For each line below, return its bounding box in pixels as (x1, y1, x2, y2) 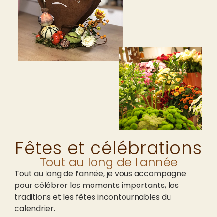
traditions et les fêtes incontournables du (15, 191, 171, 202)
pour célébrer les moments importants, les (15, 179, 179, 191)
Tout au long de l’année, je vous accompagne (15, 168, 186, 179)
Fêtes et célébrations (15, 136, 202, 160)
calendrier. (15, 202, 55, 214)
